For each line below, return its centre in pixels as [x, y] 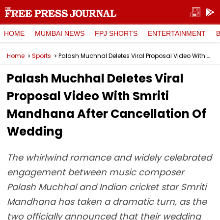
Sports [41, 56]
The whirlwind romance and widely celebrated [109, 157]
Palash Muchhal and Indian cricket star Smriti [107, 187]
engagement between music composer [96, 172]
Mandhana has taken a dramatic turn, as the [107, 202]
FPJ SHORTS [116, 33]
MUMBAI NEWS [60, 33]
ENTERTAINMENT [177, 33]
